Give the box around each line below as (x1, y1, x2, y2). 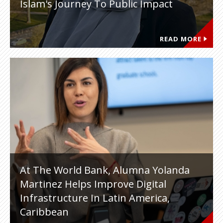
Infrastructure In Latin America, (20, 191, 170, 205)
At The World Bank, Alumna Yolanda (20, 163, 190, 177)
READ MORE (160, 34, 202, 43)
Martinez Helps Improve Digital (20, 177, 166, 191)
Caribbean (20, 205, 69, 219)
